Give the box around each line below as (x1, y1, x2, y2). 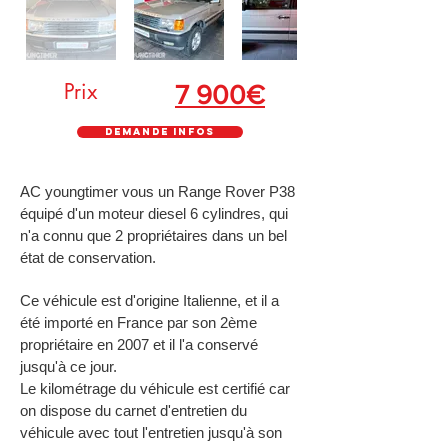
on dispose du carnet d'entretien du (20, 402, 247, 419)
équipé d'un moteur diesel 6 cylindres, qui (20, 205, 288, 222)
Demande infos (105, 125, 215, 138)
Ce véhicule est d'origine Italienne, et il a (20, 292, 279, 309)
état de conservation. (20, 249, 156, 266)
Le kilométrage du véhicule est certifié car (20, 380, 290, 397)
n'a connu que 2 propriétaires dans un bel (20, 227, 287, 244)
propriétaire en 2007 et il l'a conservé (20, 336, 258, 353)
